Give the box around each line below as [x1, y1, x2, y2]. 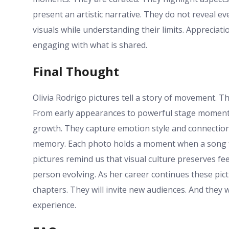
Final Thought [33, 62, 119, 80]
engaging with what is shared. [33, 39, 147, 51]
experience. [33, 199, 76, 211]
